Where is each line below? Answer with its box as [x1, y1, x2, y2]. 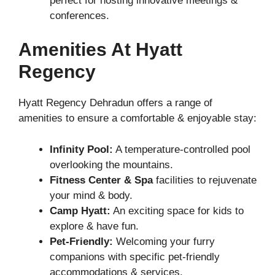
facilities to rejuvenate [156, 174, 257, 186]
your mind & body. [50, 189, 133, 201]
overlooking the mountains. [50, 158, 173, 171]
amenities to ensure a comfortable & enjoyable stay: [18, 112, 257, 125]
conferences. [50, 9, 109, 21]
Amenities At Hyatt [18, 39, 182, 60]
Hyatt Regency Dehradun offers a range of [18, 97, 212, 109]
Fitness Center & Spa [50, 174, 156, 186]
